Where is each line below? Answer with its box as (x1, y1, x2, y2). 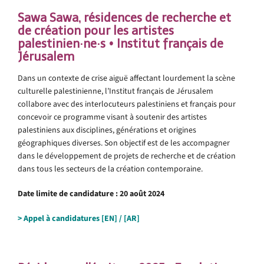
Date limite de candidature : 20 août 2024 (18, 187, 164, 199)
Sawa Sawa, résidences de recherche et (18, 10, 231, 25)
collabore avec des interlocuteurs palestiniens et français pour (18, 98, 236, 110)
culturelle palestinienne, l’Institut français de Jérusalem (18, 85, 213, 97)
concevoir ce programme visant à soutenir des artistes (18, 111, 207, 123)
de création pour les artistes (18, 23, 174, 38)
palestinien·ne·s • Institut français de (18, 36, 226, 51)
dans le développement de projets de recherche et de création (18, 150, 236, 161)
